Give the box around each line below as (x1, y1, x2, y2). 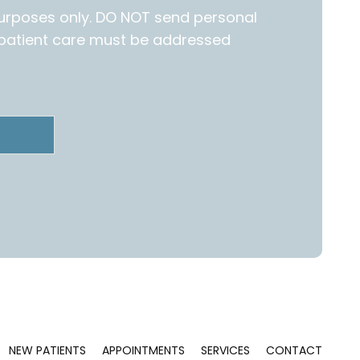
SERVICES (200, 342, 250, 358)
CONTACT (265, 342, 322, 358)
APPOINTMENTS (101, 342, 185, 358)
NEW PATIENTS (8, 342, 86, 358)
